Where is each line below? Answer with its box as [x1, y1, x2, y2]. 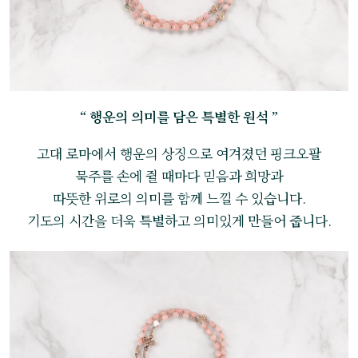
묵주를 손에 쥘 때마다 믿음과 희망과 [75, 165, 283, 186]
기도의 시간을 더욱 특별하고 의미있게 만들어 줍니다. [26, 210, 332, 231]
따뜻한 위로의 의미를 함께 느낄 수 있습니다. [52, 188, 306, 209]
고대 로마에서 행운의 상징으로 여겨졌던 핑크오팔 [37, 143, 321, 164]
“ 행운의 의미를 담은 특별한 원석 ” [80, 106, 278, 127]
